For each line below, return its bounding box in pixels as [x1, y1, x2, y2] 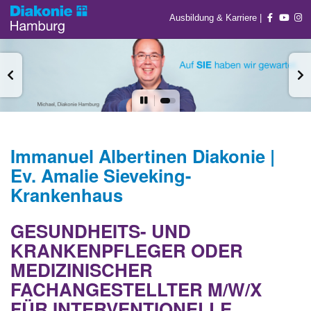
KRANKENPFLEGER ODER [10, 237, 243, 264]
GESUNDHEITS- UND [10, 218, 191, 244]
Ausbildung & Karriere [169, 12, 260, 23]
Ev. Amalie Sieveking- [10, 162, 192, 189]
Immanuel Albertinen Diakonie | [10, 143, 275, 169]
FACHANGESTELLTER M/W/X [10, 276, 262, 303]
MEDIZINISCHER [10, 257, 153, 283]
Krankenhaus [10, 182, 123, 208]
